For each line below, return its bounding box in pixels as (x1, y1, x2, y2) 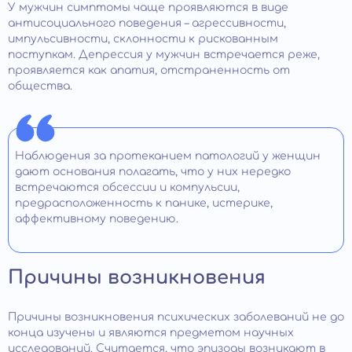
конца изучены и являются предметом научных (8, 326, 294, 339)
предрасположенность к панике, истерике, (15, 196, 273, 209)
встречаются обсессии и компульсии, (15, 181, 240, 193)
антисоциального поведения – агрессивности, (8, 16, 286, 29)
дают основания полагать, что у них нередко (15, 165, 291, 178)
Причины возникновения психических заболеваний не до (8, 310, 344, 323)
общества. (8, 79, 72, 92)
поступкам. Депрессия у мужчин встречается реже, (8, 48, 320, 60)
